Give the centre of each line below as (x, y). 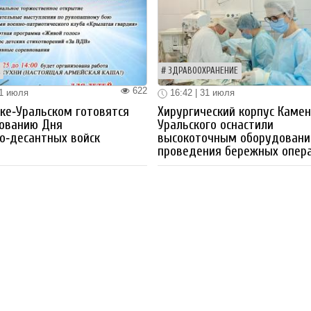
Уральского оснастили (216, 125)
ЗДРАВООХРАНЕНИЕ (203, 71)
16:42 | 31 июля (201, 93)
